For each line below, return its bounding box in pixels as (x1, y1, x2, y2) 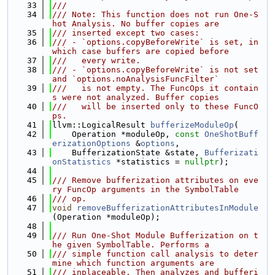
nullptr (185, 157, 219, 166)
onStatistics (52, 157, 111, 166)
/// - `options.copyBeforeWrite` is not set (52, 65, 258, 74)
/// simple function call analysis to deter (52, 249, 258, 258)
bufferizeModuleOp (150, 120, 234, 130)
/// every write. (52, 56, 141, 65)
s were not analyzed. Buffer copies (52, 93, 219, 102)
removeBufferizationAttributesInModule (77, 203, 258, 212)
